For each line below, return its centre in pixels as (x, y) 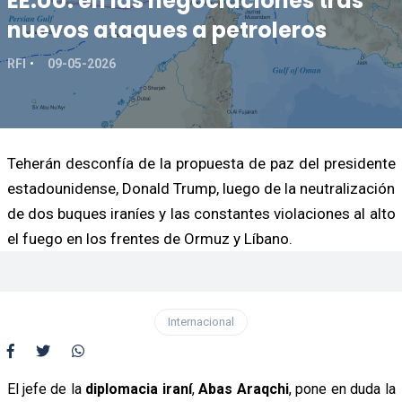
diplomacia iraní (139, 389)
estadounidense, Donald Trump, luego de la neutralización (201, 188)
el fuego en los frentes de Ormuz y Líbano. (149, 238)
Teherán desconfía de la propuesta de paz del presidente (201, 163)
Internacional (201, 321)
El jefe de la (46, 389)
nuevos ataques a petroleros (166, 30)
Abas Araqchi (244, 389)
